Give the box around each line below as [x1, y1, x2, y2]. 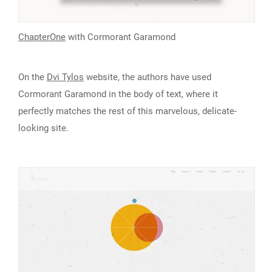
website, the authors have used [84, 72, 211, 83]
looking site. [18, 123, 69, 134]
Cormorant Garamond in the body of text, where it [18, 89, 218, 100]
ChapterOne [18, 32, 66, 43]
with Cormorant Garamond [66, 32, 175, 43]
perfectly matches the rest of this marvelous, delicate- [18, 106, 237, 117]
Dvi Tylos [47, 72, 84, 83]
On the [18, 72, 47, 83]
